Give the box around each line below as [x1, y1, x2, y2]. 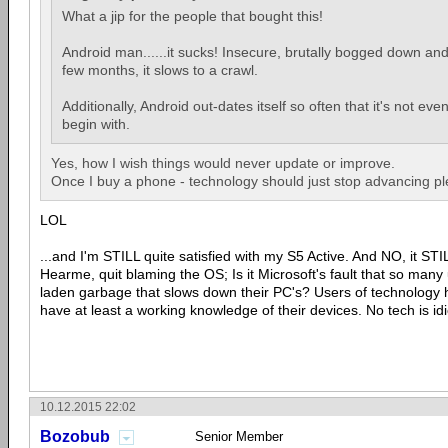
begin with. [62, 116, 130, 133]
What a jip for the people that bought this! [62, 8, 323, 25]
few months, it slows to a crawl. [62, 62, 258, 79]
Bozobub [40, 428, 110, 446]
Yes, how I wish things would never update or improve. [51, 155, 395, 172]
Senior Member [195, 429, 283, 445]
